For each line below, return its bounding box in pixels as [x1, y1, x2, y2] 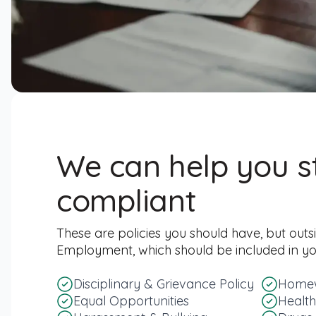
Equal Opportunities [73, 293, 189, 309]
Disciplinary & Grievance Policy [73, 276, 254, 292]
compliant [56, 181, 197, 219]
